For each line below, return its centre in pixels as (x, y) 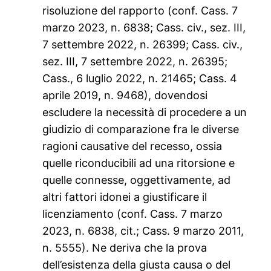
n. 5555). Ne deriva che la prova (125, 248)
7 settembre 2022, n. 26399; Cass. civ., (143, 45)
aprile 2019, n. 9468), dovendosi (125, 96)
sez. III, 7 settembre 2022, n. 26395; (135, 62)
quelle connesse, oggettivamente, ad (137, 180)
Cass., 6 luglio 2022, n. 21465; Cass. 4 (140, 79)
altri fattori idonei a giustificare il (125, 197)
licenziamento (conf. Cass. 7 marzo (133, 214)
